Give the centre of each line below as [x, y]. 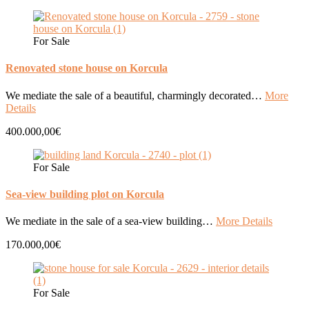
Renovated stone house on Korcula [87, 68]
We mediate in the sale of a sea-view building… [111, 221]
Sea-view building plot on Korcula [85, 195]
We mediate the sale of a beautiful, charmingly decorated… [135, 95]
